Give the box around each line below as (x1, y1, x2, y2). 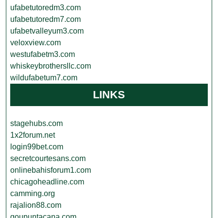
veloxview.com (10, 38, 61, 47)
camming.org (10, 189, 55, 198)
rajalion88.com (10, 201, 61, 209)
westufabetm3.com (10, 50, 75, 58)
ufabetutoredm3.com (10, 3, 81, 12)
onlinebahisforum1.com (10, 166, 91, 174)
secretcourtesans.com (10, 154, 86, 163)
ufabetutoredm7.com (10, 15, 81, 23)
